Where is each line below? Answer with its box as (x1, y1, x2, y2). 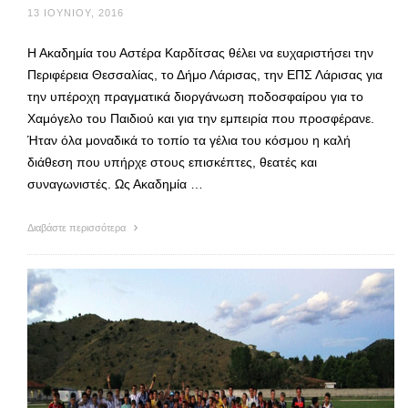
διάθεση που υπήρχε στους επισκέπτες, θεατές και (27, 154, 317, 169)
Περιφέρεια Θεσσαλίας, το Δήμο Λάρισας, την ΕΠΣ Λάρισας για (27, 66, 382, 82)
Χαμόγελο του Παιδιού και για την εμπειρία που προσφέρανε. (27, 110, 374, 126)
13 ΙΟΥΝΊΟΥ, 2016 (27, 6, 124, 18)
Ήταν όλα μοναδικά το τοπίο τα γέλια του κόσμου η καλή (27, 132, 351, 148)
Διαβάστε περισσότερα (27, 221, 128, 233)
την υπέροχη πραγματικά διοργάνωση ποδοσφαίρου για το (27, 88, 363, 104)
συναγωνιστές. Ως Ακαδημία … (27, 176, 203, 191)
